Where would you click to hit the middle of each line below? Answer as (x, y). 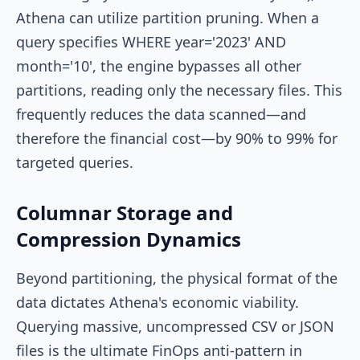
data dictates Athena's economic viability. (157, 302)
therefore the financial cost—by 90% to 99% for (177, 138)
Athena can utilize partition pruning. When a (168, 17)
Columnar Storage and (125, 212)
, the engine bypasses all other (197, 65)
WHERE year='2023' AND (204, 41)
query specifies (69, 41)
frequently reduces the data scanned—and (161, 114)
